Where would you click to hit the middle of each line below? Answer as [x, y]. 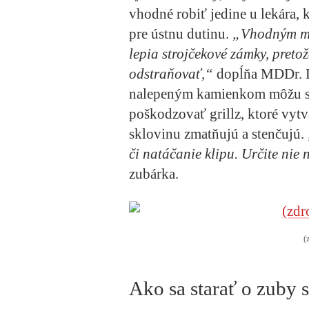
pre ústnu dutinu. [181, 33]
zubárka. [154, 173]
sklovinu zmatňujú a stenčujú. [218, 133]
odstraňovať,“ [171, 73]
